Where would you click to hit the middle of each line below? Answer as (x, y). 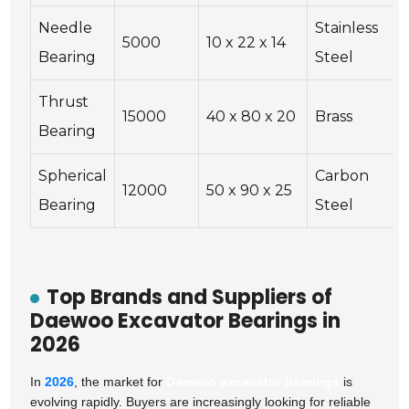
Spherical (73, 176)
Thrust (64, 102)
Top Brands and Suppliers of (190, 298)
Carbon (342, 176)
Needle (66, 28)
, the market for (121, 382)
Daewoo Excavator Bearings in (186, 321)
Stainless (347, 28)
